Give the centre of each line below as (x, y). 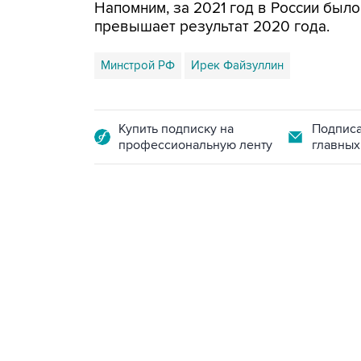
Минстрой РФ (138, 65)
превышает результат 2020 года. (212, 27)
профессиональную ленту (195, 145)
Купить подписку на (176, 129)
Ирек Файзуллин (237, 65)
